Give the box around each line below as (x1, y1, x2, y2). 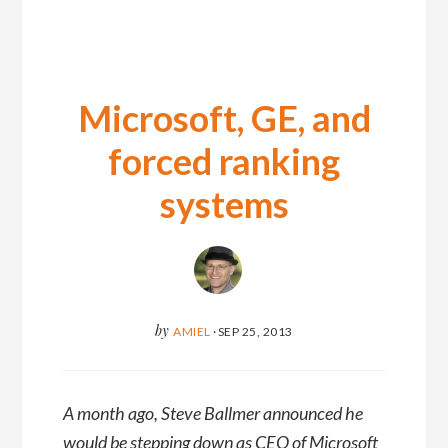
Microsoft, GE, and (77, 95, 371, 140)
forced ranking (108, 138, 340, 183)
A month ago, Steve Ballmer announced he (62, 402, 363, 425)
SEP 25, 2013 (217, 323, 293, 339)
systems (159, 181, 289, 226)
